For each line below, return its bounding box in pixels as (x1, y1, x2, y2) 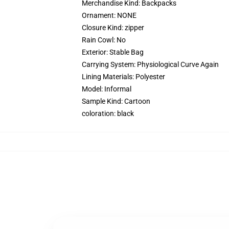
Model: (82, 85, 104, 93)
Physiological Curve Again (137, 60, 219, 68)
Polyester (135, 73, 165, 81)
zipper (125, 24, 144, 32)
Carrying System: (82, 60, 137, 68)
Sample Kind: (82, 97, 124, 105)
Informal (104, 85, 131, 93)
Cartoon (124, 97, 150, 105)
